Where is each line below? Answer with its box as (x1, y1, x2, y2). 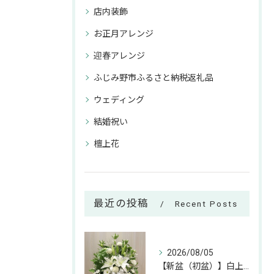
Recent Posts (174, 198, 238, 209)
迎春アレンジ (94, 50, 145, 61)
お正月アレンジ (94, 28, 154, 39)
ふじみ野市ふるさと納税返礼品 (94, 72, 213, 83)
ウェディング (94, 94, 144, 105)
